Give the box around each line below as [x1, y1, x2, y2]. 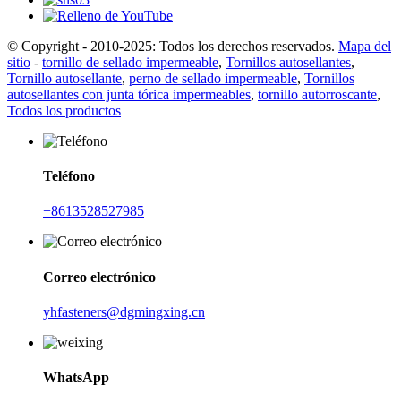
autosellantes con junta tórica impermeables [7, 86, 251, 102]
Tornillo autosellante [7, 70, 122, 86]
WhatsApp [43, 370, 109, 386]
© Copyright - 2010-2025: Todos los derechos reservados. [7, 38, 335, 54]
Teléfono [43, 168, 95, 184]
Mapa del [338, 38, 391, 54]
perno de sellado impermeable [129, 70, 297, 86]
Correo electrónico [43, 269, 156, 285]
